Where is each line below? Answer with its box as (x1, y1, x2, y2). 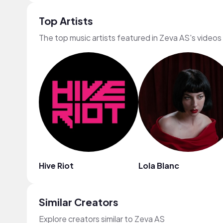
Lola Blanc (138, 160, 179, 171)
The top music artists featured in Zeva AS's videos (39, 32, 222, 43)
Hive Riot (39, 160, 74, 171)
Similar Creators (39, 196, 118, 208)
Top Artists (39, 14, 93, 27)
